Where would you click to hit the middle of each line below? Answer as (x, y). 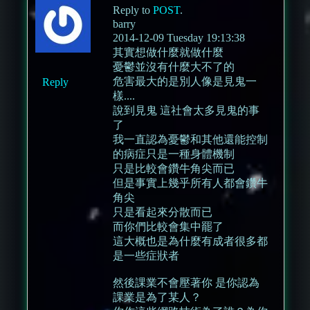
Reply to (133, 10)
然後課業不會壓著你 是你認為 (186, 283)
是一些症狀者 (146, 256)
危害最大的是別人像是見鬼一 (185, 82)
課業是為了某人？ (157, 298)
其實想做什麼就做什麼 (168, 53)
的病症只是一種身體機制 (174, 154)
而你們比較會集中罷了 (168, 227)
